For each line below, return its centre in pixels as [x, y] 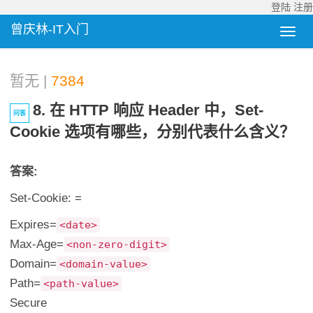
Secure [29, 303]
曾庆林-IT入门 [50, 29]
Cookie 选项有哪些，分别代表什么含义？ [153, 131]
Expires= [34, 224]
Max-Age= [37, 244]
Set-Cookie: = [46, 198]
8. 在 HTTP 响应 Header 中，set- [148, 110]
